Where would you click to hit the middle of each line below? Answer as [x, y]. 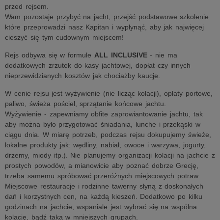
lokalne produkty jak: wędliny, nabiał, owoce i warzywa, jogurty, [105, 145]
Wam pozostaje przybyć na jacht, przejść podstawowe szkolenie [107, 17]
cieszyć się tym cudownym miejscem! [64, 37]
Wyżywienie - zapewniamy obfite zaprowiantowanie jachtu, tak [104, 114]
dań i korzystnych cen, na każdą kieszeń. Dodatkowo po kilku [104, 196]
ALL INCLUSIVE [121, 55]
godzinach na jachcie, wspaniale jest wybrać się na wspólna [101, 207]
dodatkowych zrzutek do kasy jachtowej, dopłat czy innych [98, 65]
